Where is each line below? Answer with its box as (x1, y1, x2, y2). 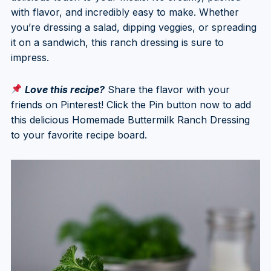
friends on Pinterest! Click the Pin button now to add (10, 98, 251, 111)
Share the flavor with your (108, 83, 230, 96)
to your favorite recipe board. (10, 128, 147, 141)
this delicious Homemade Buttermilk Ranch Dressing (10, 113, 250, 126)
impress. (10, 51, 49, 64)
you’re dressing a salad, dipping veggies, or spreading (10, 21, 256, 33)
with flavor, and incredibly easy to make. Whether (10, 5, 239, 18)
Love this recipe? (25, 83, 105, 96)
